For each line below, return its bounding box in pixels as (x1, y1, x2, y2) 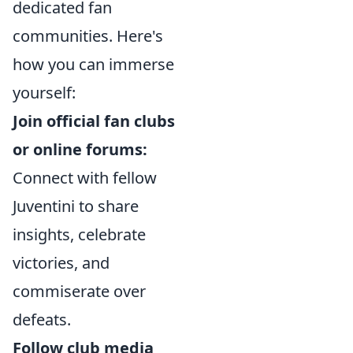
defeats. (13, 309, 71, 330)
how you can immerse (13, 54, 174, 75)
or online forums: (13, 139, 147, 160)
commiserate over (13, 281, 146, 302)
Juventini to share (13, 195, 139, 217)
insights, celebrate (13, 224, 146, 245)
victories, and (13, 252, 110, 273)
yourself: (13, 82, 76, 103)
